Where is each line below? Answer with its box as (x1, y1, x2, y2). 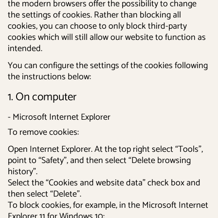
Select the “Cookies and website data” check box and (8, 176, 200, 190)
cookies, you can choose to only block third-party (8, 19, 187, 34)
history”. (8, 164, 37, 179)
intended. (8, 41, 42, 56)
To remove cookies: (8, 125, 79, 140)
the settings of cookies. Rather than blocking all (8, 8, 181, 22)
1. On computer (8, 88, 76, 106)
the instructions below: (8, 70, 91, 84)
